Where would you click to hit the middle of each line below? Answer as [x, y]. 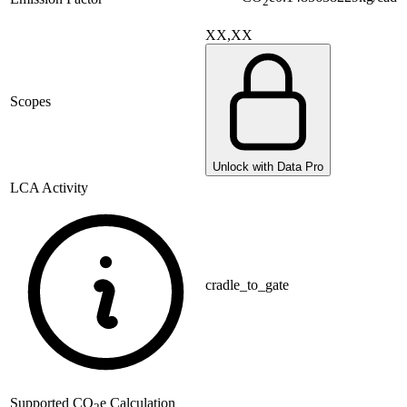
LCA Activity [49, 188]
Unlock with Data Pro [268, 167]
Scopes [30, 102]
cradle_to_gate [247, 285]
